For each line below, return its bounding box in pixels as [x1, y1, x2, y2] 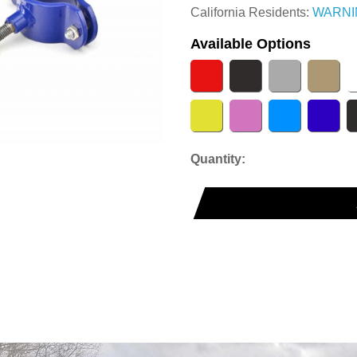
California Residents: [190, 6, 312, 20]
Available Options [190, 36, 311, 53]
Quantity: [190, 152, 249, 167]
